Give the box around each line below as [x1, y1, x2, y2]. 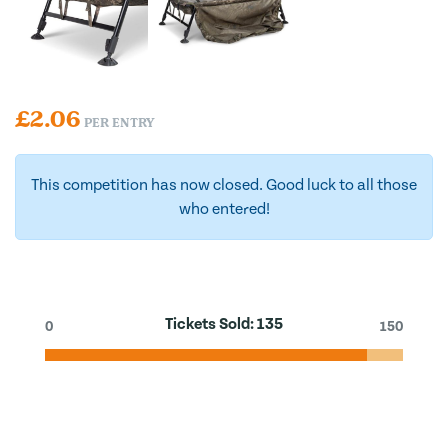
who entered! [178, 200, 270, 219]
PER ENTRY [84, 115, 154, 132]
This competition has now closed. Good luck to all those [31, 176, 417, 195]
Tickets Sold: [165, 315, 257, 334]
